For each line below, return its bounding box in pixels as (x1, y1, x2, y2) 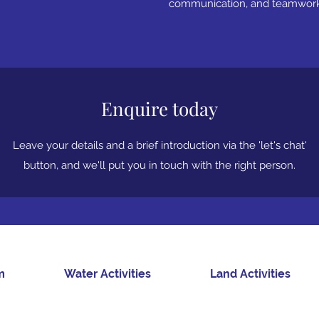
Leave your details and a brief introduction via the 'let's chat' (12, 139, 307, 152)
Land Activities (209, 267, 291, 281)
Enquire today (101, 96, 218, 121)
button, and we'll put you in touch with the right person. (23, 159, 296, 172)
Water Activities (63, 267, 151, 281)
